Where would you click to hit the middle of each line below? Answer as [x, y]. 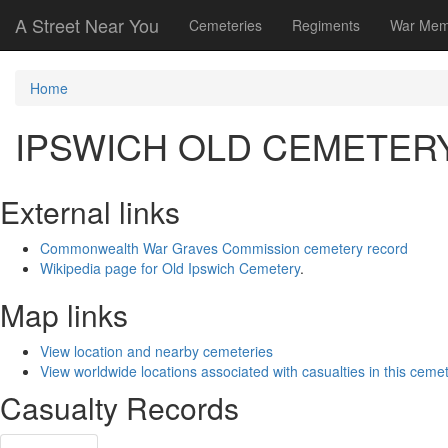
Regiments [326, 25]
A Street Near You [87, 25]
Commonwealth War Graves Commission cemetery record [224, 248]
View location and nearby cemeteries [156, 351]
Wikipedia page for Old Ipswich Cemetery [170, 268]
